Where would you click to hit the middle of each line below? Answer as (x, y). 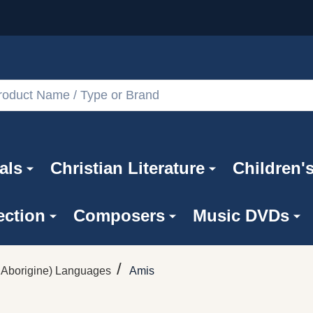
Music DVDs (241, 215)
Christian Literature (128, 168)
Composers (119, 215)
